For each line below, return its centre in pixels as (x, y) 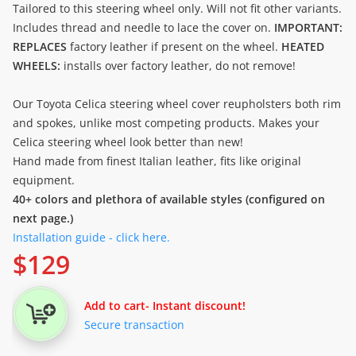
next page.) (43, 218)
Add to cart (115, 306)
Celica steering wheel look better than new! (128, 142)
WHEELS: (37, 66)
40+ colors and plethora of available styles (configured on (169, 199)
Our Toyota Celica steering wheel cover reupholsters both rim (177, 104)
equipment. (44, 180)
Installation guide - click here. (91, 237)
